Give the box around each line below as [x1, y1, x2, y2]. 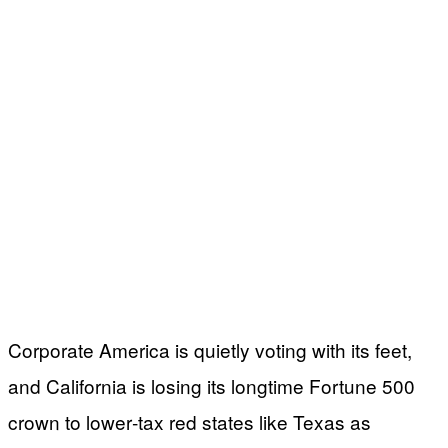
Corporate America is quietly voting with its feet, [8, 335, 412, 363]
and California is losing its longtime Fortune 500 [8, 371, 415, 399]
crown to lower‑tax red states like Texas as [8, 407, 371, 435]
